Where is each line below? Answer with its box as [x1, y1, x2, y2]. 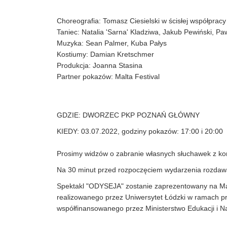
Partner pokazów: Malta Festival [57, 72, 160, 81]
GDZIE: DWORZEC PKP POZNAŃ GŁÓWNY [57, 110, 200, 119]
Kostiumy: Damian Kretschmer [57, 50, 154, 58]
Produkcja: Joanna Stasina [57, 61, 142, 69]
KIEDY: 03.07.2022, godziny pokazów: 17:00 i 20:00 [57, 127, 223, 135]
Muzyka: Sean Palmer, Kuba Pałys [57, 39, 167, 47]
